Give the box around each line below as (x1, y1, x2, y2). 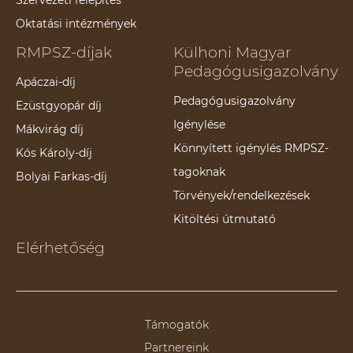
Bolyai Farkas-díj (16, 169, 107, 184)
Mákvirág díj (16, 121, 84, 136)
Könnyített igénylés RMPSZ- (173, 140, 329, 155)
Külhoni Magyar (173, 43, 291, 61)
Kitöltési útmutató (173, 211, 276, 226)
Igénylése (173, 117, 225, 132)
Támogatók (144, 317, 209, 332)
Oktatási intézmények (16, 16, 136, 31)
